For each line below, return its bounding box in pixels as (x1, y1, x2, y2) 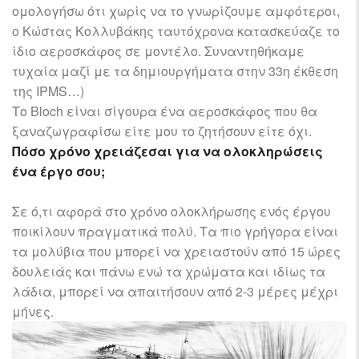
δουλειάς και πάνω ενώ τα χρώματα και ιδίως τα (12, 262, 325, 281)
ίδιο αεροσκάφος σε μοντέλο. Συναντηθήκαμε (12, 42, 305, 61)
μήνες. (12, 302, 54, 321)
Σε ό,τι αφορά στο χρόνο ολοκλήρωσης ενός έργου (12, 202, 331, 221)
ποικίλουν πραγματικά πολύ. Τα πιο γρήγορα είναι (12, 222, 338, 241)
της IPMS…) (12, 82, 84, 101)
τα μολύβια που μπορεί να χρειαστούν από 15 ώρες (12, 242, 341, 261)
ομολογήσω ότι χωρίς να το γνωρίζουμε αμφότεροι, (12, 2, 340, 21)
